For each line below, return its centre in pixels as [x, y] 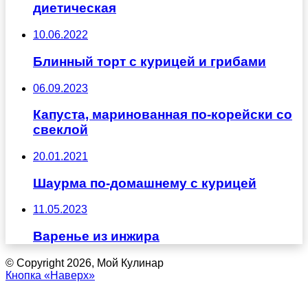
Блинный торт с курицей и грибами [150, 61]
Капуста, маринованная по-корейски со [163, 115]
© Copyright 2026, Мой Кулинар [85, 263]
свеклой [60, 130]
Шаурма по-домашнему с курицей [145, 183]
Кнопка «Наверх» [50, 275]
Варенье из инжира [96, 236]
